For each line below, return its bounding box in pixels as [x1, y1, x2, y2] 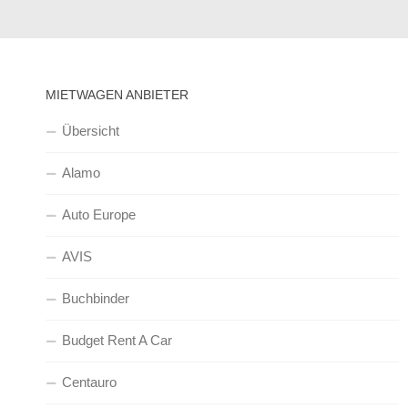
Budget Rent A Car [62, 332, 172, 349]
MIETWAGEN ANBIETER [46, 87, 189, 103]
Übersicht [62, 123, 119, 139]
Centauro [62, 374, 117, 391]
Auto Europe [62, 207, 136, 223]
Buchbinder [62, 291, 129, 307]
